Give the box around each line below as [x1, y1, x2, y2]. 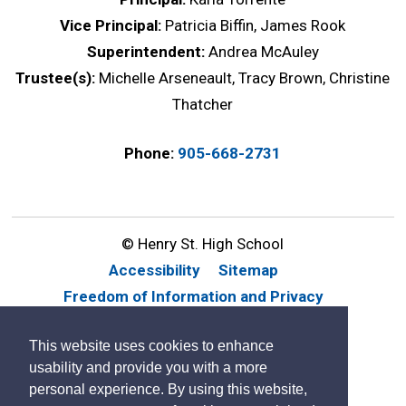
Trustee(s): [15, 68, 100, 87]
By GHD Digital [153, 339, 252, 358]
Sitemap [218, 260, 279, 279]
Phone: [124, 143, 175, 162]
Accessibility [109, 260, 201, 279]
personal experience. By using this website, [29, 382, 307, 398]
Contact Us [237, 313, 319, 332]
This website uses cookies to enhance [29, 338, 274, 354]
